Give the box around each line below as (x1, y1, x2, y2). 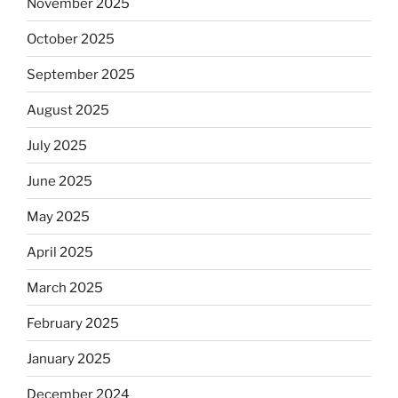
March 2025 (27, 279, 103, 296)
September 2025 (27, 66, 135, 83)
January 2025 (27, 350, 111, 367)
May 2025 (27, 208, 90, 225)
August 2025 (27, 101, 109, 118)
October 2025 (27, 30, 115, 47)
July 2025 (27, 137, 87, 154)
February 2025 (27, 314, 119, 331)
